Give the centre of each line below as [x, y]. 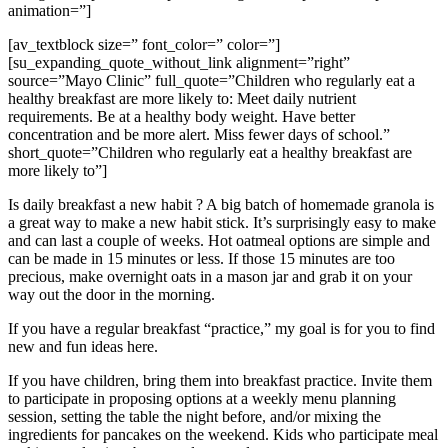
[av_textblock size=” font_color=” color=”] [144, 44]
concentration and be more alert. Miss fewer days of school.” [199, 134]
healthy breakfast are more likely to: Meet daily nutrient [182, 98]
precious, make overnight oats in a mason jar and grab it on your [210, 276]
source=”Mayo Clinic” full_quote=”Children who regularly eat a [211, 80]
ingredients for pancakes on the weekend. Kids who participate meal [223, 434]
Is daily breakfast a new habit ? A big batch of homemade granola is [221, 204]
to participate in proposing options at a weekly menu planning [202, 398]
